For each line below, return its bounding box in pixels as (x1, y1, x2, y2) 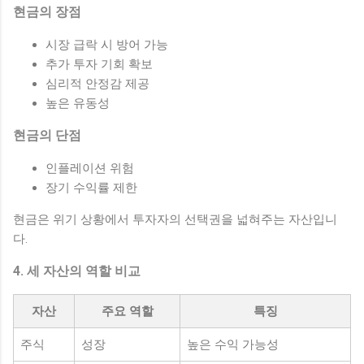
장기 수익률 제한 (45, 180, 137, 195)
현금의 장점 (13, 3, 81, 19)
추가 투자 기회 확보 (45, 56, 153, 71)
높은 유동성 (45, 95, 110, 110)
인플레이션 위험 (45, 160, 134, 175)
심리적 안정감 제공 (45, 76, 149, 91)
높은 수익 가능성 (187, 336, 279, 352)
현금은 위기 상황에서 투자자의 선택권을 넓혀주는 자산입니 (13, 211, 337, 227)
